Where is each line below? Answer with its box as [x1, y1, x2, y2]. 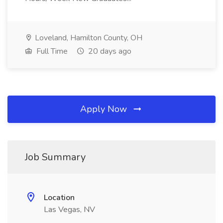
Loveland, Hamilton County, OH [33, 32, 142, 43]
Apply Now [80, 103, 129, 115]
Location [44, 192, 75, 203]
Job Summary [25, 150, 86, 164]
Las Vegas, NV [44, 204, 95, 215]
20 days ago [86, 46, 131, 57]
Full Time [34, 46, 68, 57]
